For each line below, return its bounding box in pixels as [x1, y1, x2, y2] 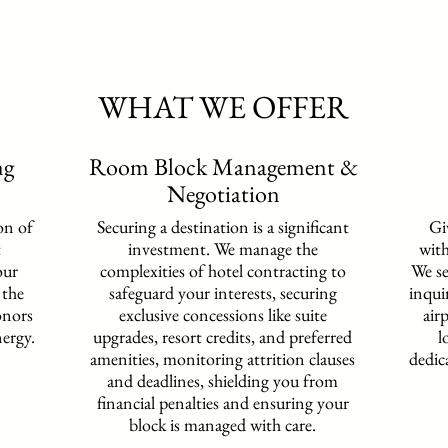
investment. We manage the [127, 237, 318, 260]
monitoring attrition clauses [159, 347, 355, 370]
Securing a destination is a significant [96, 215, 349, 238]
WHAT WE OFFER [98, 86, 349, 128]
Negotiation [166, 178, 280, 209]
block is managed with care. [129, 413, 316, 436]
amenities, [90, 347, 159, 370]
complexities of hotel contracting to [99, 259, 346, 282]
